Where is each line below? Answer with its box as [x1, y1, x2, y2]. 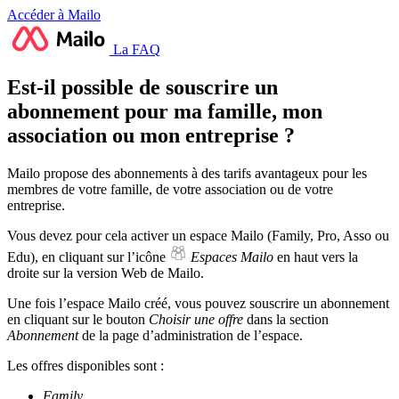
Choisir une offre [149, 311, 243, 327]
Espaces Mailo [191, 248, 277, 265]
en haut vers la [277, 248, 358, 265]
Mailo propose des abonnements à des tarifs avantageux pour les [7, 165, 367, 181]
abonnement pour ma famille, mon [7, 99, 322, 123]
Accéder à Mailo [7, 7, 101, 22]
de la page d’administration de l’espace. [78, 327, 303, 343]
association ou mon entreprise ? [7, 123, 295, 147]
